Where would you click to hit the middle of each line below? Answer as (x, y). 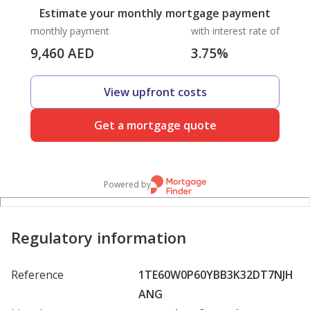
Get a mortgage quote (155, 125)
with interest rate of (235, 30)
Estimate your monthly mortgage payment (155, 13)
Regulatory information (99, 237)
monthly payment (70, 30)
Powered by (127, 184)
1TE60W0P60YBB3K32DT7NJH (216, 274)
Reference (37, 274)
